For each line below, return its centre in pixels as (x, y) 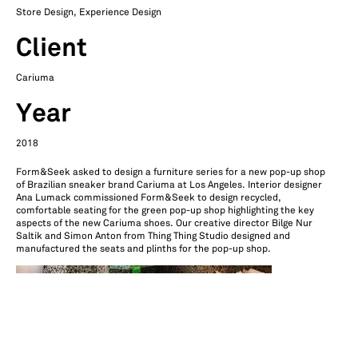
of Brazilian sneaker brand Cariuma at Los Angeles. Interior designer (169, 185)
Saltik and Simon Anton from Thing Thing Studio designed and (153, 236)
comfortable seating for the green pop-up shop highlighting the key (165, 211)
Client (52, 49)
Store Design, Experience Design (89, 12)
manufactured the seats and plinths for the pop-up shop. (143, 249)
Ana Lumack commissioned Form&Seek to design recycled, (149, 198)
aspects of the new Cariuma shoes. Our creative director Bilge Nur (164, 223)
